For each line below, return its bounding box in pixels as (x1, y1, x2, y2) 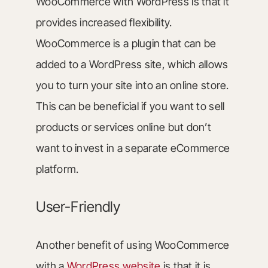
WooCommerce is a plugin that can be (35, 36, 217, 50)
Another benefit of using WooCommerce (35, 238, 230, 251)
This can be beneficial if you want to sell (35, 99, 225, 112)
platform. (35, 162, 79, 175)
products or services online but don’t (35, 120, 211, 133)
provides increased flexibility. (35, 16, 172, 29)
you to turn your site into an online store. (35, 78, 229, 92)
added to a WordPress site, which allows (35, 57, 229, 71)
